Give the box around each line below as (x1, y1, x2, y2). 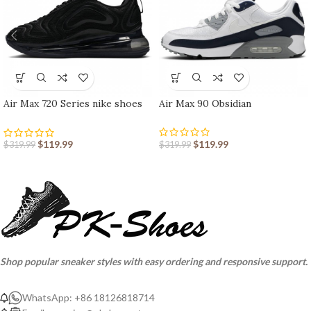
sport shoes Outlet (3, 110, 93, 123)
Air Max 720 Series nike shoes (3, 96, 142, 110)
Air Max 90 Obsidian (159, 96, 251, 110)
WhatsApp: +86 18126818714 (22, 292, 155, 304)
